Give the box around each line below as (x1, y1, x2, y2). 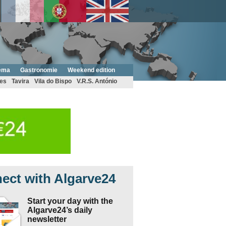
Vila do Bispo (34, 78, 72, 85)
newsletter (27, 215, 67, 223)
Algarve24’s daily (27, 206, 92, 214)
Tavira (11, 78, 29, 85)
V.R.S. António (76, 78, 117, 85)
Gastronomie (20, 67, 58, 74)
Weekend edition (67, 67, 115, 74)
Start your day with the (27, 197, 113, 205)
